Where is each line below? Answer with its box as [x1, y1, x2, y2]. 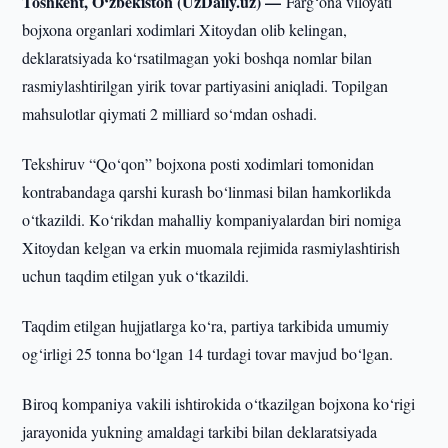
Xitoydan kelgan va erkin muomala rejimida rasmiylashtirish [22, 237, 401, 258]
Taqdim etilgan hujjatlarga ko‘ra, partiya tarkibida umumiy [22, 315, 390, 336]
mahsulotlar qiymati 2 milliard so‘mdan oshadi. [22, 103, 318, 124]
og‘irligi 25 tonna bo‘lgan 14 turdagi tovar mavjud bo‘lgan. [22, 343, 394, 364]
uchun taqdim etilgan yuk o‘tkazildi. [22, 265, 250, 286]
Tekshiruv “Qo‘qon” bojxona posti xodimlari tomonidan [22, 153, 375, 174]
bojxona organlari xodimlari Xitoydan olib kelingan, [22, 19, 348, 40]
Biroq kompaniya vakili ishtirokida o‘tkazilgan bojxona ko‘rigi [22, 393, 416, 414]
